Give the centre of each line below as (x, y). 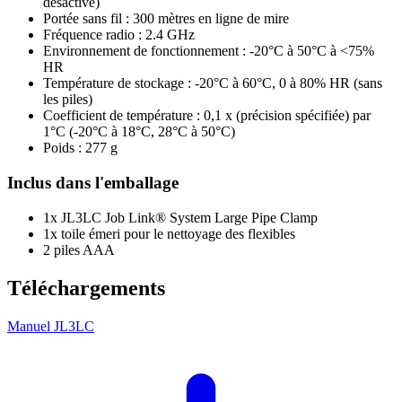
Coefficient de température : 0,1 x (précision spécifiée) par (207, 116)
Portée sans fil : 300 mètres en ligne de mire (166, 19)
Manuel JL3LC (51, 326)
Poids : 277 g (80, 148)
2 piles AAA (79, 249)
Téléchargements (86, 288)
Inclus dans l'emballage (93, 183)
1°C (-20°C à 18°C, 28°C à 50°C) (139, 132)
